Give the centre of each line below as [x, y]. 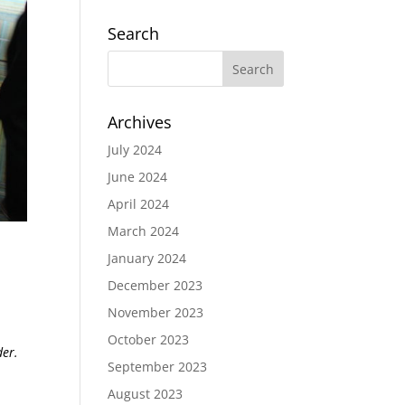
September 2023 [158, 367]
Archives [140, 122]
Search [134, 33]
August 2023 [146, 394]
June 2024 [138, 177]
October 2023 [149, 339]
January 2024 [147, 258]
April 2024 [139, 204]
